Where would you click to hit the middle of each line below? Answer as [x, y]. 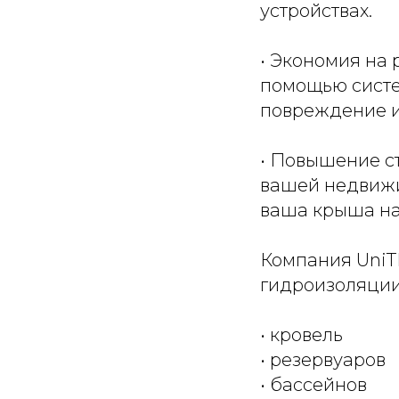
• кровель [301, 335]
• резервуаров [323, 360]
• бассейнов [313, 385]
